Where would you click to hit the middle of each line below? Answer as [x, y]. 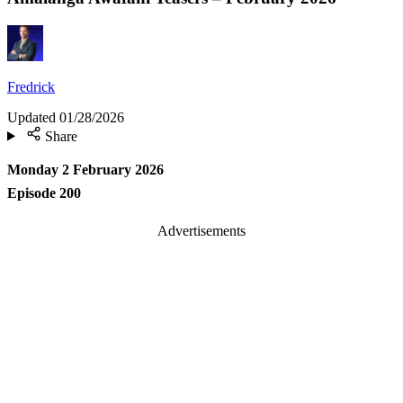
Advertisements [201, 230]
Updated [31, 117]
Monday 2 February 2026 [85, 170]
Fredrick [31, 86]
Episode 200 [44, 193]
